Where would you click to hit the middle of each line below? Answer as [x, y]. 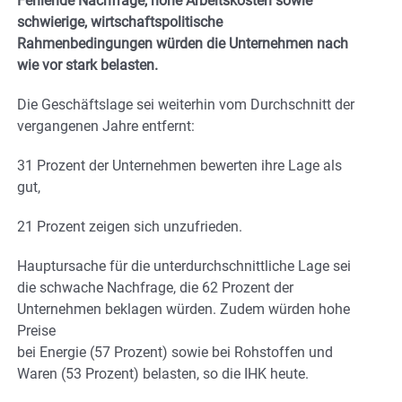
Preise [36, 331]
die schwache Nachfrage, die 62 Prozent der [155, 288]
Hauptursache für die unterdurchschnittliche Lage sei [184, 267]
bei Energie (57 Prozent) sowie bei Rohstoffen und [175, 353]
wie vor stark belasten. [87, 66]
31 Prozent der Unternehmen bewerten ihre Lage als [179, 166]
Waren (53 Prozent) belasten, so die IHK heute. [163, 374]
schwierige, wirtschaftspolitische [120, 22]
